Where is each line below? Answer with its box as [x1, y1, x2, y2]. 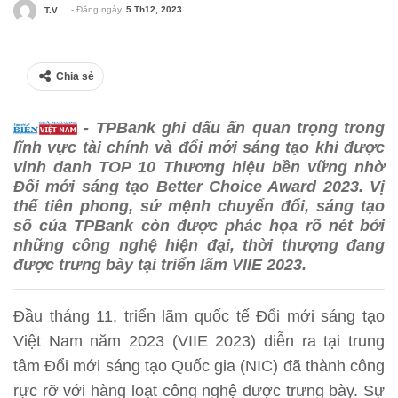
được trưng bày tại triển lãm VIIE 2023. [13, 255, 315, 274]
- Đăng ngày [71, 4, 124, 15]
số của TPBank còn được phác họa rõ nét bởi [13, 216, 385, 235]
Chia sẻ [56, 69, 94, 83]
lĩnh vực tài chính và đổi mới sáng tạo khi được [13, 138, 385, 156]
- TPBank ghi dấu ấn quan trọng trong [77, 118, 385, 137]
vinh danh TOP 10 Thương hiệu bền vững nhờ [13, 157, 385, 176]
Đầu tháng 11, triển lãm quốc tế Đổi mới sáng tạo [13, 306, 385, 325]
